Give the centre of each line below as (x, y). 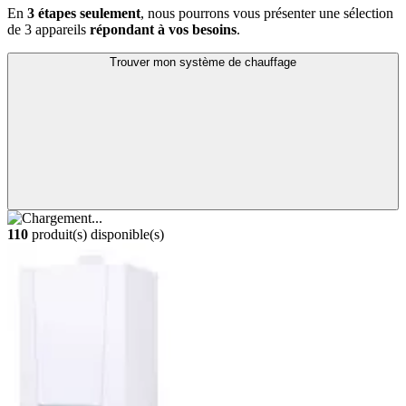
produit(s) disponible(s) (96, 235)
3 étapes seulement (84, 14)
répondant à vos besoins (163, 30)
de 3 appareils (48, 30)
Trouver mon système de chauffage (203, 63)
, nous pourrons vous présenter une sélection (267, 14)
